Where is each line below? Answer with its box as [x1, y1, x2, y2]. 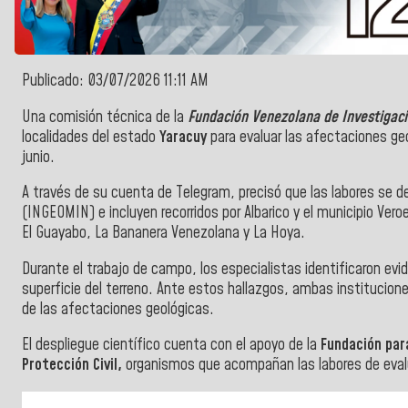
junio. [22, 146, 55, 168]
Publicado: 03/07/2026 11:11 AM [22, 70, 209, 93]
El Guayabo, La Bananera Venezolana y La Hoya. [22, 222, 305, 245]
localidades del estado [22, 126, 159, 148]
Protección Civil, [22, 354, 122, 377]
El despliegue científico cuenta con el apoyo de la [22, 334, 321, 357]
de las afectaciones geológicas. [22, 298, 214, 321]
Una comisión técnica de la [22, 106, 188, 128]
